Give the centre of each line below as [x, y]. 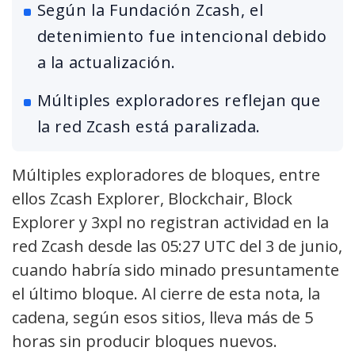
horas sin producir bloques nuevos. [145, 342]
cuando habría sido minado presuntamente [176, 270]
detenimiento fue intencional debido [182, 36]
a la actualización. [107, 63]
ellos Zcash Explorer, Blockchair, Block [152, 199]
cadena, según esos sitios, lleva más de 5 [162, 318]
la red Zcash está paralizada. [149, 127]
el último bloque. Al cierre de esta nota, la [166, 294]
